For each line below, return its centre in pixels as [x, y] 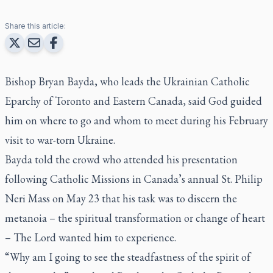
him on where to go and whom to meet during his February [136, 120]
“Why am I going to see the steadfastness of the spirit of [128, 257]
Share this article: [35, 26]
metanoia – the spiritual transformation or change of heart [135, 218]
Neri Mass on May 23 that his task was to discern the [121, 198]
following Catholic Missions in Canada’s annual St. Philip [134, 179]
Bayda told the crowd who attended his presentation [121, 159]
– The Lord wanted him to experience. [90, 237]
